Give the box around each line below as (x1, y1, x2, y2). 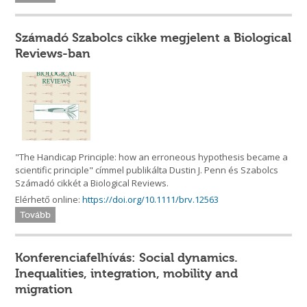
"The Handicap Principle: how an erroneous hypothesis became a (15, 151, 288, 164)
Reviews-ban (15, 46, 91, 62)
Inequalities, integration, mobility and (15, 266, 238, 282)
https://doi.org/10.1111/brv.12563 (82, 193, 219, 206)
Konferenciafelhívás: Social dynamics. (15, 250, 238, 266)
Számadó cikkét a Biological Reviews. (15, 177, 169, 190)
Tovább (20, 210, 51, 221)
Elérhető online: (15, 193, 83, 206)
